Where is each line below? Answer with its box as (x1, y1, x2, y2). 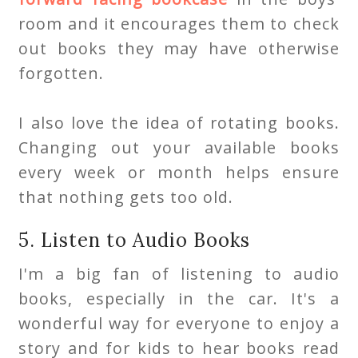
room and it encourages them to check (18, 12, 340, 34)
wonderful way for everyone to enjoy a (18, 312, 340, 334)
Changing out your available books (18, 136, 340, 158)
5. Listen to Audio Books (18, 227, 251, 253)
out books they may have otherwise (18, 37, 340, 59)
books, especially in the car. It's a (18, 287, 340, 309)
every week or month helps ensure (18, 161, 340, 183)
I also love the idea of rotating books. (18, 111, 340, 133)
